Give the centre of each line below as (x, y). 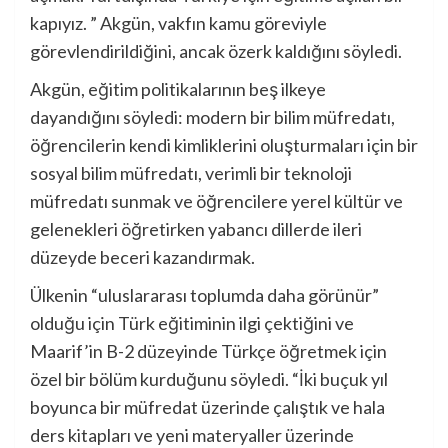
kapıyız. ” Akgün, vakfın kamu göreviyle (178, 23)
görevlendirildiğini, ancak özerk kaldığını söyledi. (216, 51)
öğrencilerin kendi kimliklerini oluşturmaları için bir (224, 145)
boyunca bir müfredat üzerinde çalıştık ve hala (207, 407)
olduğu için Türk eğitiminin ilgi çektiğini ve (192, 323)
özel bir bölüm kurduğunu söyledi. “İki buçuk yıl (209, 379)
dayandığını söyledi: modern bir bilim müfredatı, (212, 117)
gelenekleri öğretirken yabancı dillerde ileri (196, 229)
